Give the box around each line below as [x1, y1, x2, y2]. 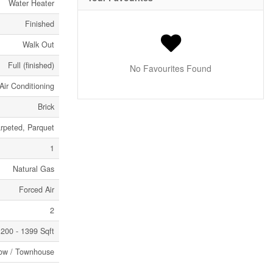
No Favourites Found [130, 62, 211, 75]
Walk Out [23, 39, 54, 50]
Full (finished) [8, 60, 54, 71]
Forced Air [19, 184, 54, 195]
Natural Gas [13, 163, 54, 174]
